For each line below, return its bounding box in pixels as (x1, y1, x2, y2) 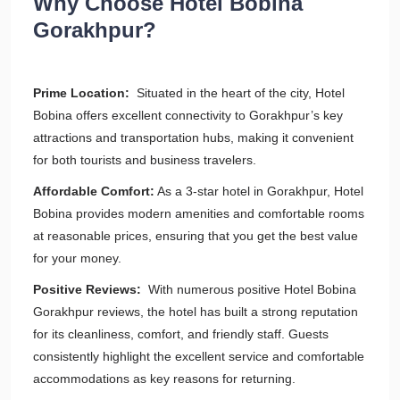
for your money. (33, 251, 121, 265)
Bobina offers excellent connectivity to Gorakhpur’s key (33, 108, 343, 122)
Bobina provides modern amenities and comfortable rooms (33, 206, 364, 221)
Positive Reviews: (33, 282, 141, 296)
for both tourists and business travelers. (33, 153, 256, 167)
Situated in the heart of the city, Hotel (133, 86, 345, 100)
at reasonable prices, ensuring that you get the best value (33, 229, 358, 243)
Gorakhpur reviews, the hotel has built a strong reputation (33, 304, 358, 319)
